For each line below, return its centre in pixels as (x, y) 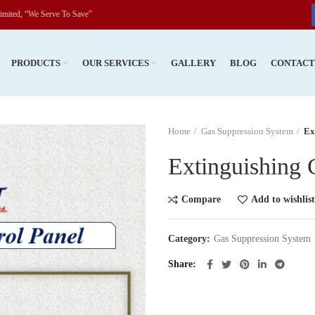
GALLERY (194, 63)
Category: (191, 239)
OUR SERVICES (116, 63)
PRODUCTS (36, 63)
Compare (201, 199)
